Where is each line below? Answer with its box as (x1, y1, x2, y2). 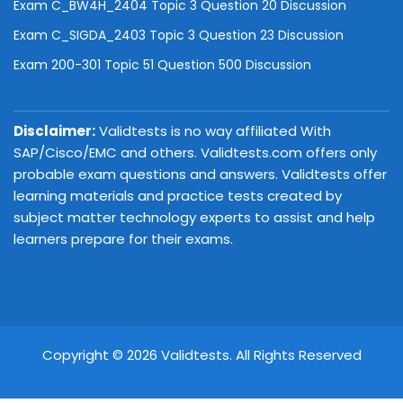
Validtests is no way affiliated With (95, 121, 331, 140)
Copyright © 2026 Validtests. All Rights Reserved (41, 345, 362, 364)
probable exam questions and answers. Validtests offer (13, 165, 387, 184)
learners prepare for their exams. (13, 229, 233, 248)
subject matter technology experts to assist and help (13, 208, 375, 227)
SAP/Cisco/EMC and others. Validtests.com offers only (13, 143, 377, 162)
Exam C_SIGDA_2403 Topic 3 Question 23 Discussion (13, 26, 344, 44)
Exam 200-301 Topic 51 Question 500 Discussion (13, 56, 311, 74)
